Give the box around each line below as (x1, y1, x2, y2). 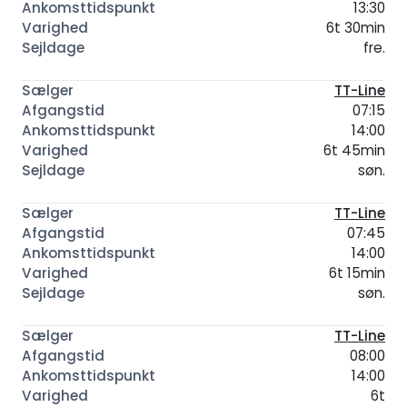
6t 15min (329, 263, 385, 283)
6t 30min (326, 18, 385, 38)
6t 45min (323, 141, 385, 161)
